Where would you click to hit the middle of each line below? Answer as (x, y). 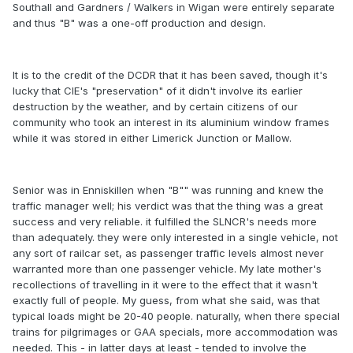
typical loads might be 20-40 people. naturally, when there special (176, 316)
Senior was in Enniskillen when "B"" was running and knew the (168, 190)
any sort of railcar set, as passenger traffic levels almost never (168, 253)
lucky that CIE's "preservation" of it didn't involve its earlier (158, 91)
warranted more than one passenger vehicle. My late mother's (167, 269)
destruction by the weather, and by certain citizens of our (155, 107)
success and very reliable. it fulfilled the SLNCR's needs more (165, 222)
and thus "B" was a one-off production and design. (139, 23)
